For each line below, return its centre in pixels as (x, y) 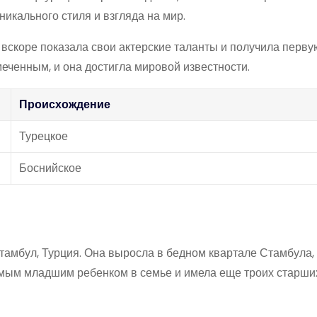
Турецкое (44, 136)
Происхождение (65, 104)
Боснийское (50, 168)
